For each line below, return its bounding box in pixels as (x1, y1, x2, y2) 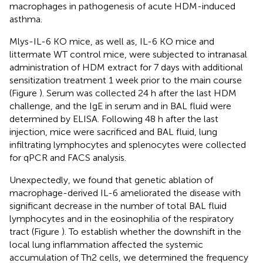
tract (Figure (9, 225, 62, 237)
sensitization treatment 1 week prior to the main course (9, 74, 242, 86)
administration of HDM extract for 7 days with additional (9, 61, 243, 73)
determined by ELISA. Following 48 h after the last (9, 113, 218, 124)
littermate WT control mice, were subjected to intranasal (9, 48, 247, 60)
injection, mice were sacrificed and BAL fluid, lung (9, 126, 217, 137)
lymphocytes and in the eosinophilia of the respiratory (9, 213, 234, 224)
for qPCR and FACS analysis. (9, 151, 126, 163)
